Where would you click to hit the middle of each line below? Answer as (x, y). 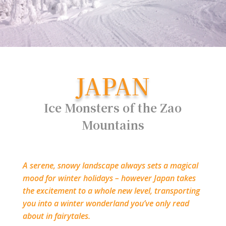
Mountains (113, 125)
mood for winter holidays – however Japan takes (109, 178)
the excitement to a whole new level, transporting (111, 190)
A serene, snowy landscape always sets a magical (110, 165)
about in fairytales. (56, 216)
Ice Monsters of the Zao (113, 107)
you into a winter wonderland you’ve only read (106, 203)
